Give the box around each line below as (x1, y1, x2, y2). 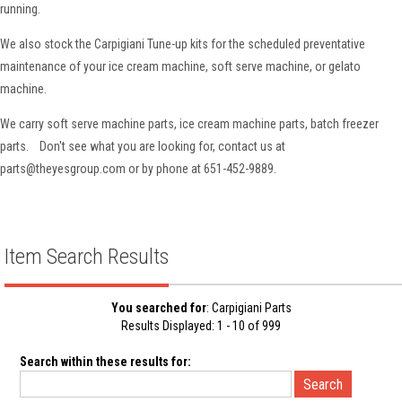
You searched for (110, 301, 206, 315)
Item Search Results (4, 244, 169, 269)
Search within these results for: (20, 354, 192, 369)
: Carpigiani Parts (205, 301, 292, 315)
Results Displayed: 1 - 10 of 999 (121, 319, 281, 333)
